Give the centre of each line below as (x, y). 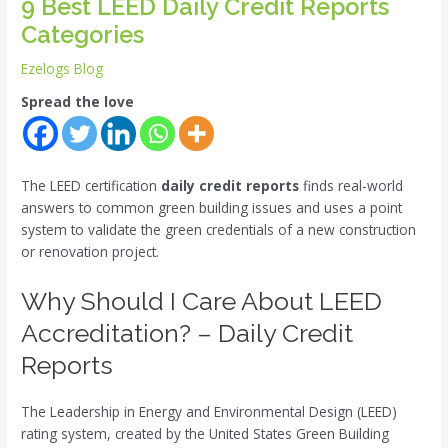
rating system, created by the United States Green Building (205, 434)
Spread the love (78, 102)
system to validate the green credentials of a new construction (219, 230)
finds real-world (351, 186)
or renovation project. (90, 252)
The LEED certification (91, 186)
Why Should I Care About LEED (202, 301)
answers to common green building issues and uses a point (212, 208)
